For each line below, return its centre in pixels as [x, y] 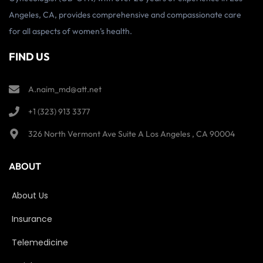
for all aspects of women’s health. [70, 31]
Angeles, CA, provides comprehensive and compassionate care [125, 14]
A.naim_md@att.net [65, 90]
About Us [30, 196]
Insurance [32, 219]
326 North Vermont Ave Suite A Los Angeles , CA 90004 [131, 134]
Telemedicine [40, 243]
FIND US [29, 57]
